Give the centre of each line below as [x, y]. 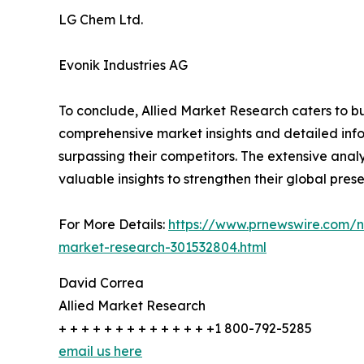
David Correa [101, 282]
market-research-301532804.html [162, 247]
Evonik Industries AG [123, 65]
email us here [100, 351]
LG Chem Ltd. [101, 19]
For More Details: [113, 224]
